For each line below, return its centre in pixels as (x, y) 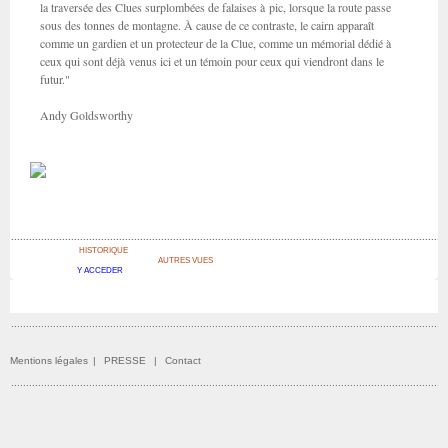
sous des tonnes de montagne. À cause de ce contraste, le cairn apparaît (207, 25)
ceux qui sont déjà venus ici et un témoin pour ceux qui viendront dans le (212, 61)
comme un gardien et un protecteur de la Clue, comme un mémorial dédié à (215, 43)
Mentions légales (49, 360)
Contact (183, 360)
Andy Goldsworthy (86, 115)
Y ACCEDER (100, 271)
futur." (55, 79)
